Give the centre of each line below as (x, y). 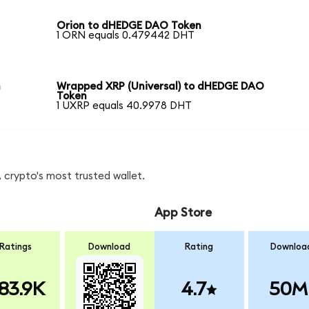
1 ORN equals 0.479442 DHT (126, 36)
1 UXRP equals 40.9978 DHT (124, 106)
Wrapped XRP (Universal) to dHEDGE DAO (161, 86)
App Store (183, 213)
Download (110, 247)
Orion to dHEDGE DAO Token (129, 26)
